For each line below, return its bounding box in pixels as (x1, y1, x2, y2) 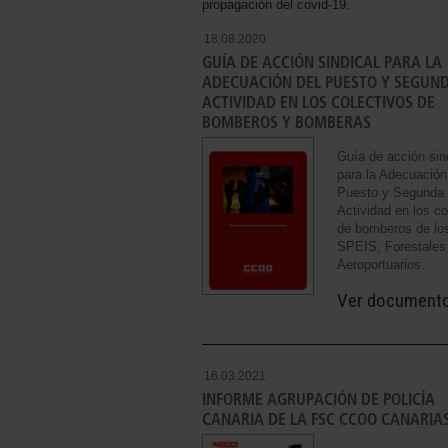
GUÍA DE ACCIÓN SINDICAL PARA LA (202, 53, 442, 73)
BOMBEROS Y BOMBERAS (202, 113, 371, 133)
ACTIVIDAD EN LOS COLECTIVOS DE (202, 93, 435, 113)
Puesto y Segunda (337, 185, 444, 201)
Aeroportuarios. (337, 257, 425, 273)
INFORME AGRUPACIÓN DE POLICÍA (202, 390, 435, 410)
